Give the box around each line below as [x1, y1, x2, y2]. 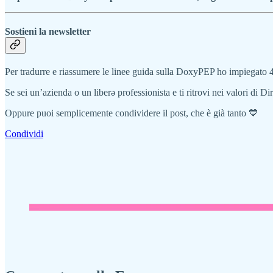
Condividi [5, 129, 43, 140]
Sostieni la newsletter [5, 26, 91, 37]
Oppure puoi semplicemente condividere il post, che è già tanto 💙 [5, 108, 258, 119]
